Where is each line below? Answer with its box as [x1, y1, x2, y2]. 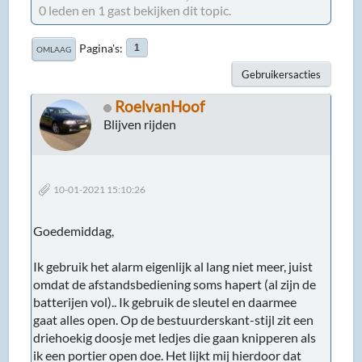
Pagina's [79, 40, 120, 55]
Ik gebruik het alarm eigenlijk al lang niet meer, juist [33, 258, 314, 274]
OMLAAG [36, 44, 72, 54]
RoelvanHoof [115, 96, 205, 116]
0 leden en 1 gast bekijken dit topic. [39, 2, 232, 18]
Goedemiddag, [33, 222, 115, 238]
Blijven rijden [103, 116, 177, 132]
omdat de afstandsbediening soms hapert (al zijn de [33, 276, 317, 292]
